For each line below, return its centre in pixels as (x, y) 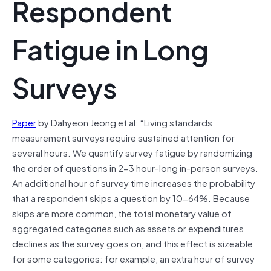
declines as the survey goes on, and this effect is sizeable (132, 243)
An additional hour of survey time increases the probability (134, 182)
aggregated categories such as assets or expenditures (128, 228)
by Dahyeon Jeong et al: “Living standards (124, 122)
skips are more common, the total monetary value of (122, 213)
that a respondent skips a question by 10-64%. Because (131, 198)
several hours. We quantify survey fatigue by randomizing (132, 152)
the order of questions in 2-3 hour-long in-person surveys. (135, 167)
